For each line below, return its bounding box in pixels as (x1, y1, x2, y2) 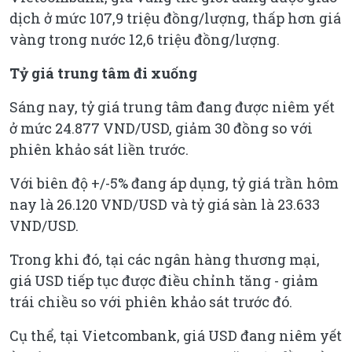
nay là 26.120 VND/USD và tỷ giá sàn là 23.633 (9, 195, 320, 214)
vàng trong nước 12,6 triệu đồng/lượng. (9, 30, 280, 49)
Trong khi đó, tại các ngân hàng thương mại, (9, 250, 320, 269)
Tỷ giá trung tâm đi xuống (9, 64, 197, 83)
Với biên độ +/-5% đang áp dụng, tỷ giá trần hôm (9, 174, 339, 193)
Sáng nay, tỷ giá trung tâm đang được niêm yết (9, 97, 335, 117)
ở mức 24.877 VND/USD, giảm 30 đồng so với (9, 119, 313, 138)
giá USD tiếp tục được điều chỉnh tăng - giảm (9, 271, 318, 291)
